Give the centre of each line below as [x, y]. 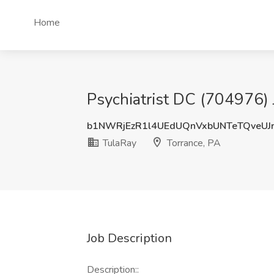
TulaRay [118, 143]
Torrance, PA [193, 143]
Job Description [129, 238]
